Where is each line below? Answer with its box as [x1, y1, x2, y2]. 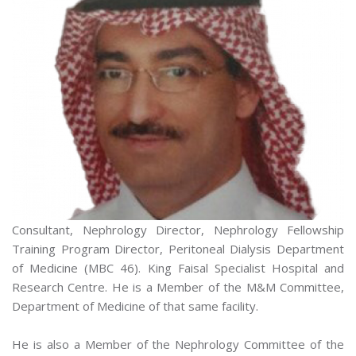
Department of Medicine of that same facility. [12, 298, 258, 315]
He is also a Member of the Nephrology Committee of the [12, 336, 344, 353]
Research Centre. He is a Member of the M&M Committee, [12, 279, 344, 296]
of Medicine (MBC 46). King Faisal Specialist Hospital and [12, 260, 344, 277]
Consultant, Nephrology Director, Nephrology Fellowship [12, 222, 344, 238]
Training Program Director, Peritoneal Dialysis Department [12, 241, 344, 257]
